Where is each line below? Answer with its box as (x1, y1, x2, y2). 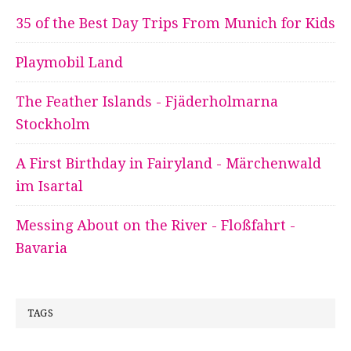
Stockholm (16, 116, 90, 133)
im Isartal (16, 178, 83, 195)
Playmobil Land (16, 54, 123, 71)
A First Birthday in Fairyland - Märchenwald (16, 155, 321, 172)
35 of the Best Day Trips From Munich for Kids (16, 15, 335, 32)
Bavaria (16, 240, 67, 257)
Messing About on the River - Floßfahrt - (16, 217, 295, 234)
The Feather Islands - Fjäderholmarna (16, 93, 278, 110)
